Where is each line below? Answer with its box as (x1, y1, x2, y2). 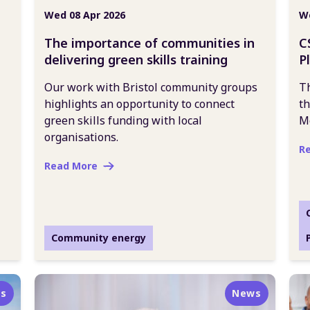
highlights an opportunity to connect (44, 96, 235, 111)
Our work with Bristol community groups (44, 80, 257, 95)
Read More (44, 159, 98, 172)
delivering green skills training (44, 51, 228, 68)
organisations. (44, 129, 118, 145)
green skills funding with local (44, 113, 202, 128)
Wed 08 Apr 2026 (44, 8, 125, 21)
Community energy (51, 231, 146, 244)
